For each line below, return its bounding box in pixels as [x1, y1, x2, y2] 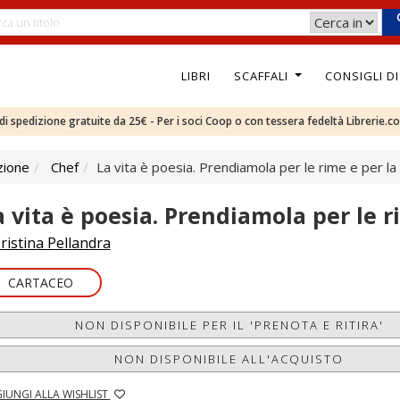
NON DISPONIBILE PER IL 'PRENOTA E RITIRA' [74, 317, 384, 333]
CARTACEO [7, 274, 73, 291]
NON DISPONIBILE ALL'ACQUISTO [114, 351, 345, 367]
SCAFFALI [233, 67, 292, 84]
